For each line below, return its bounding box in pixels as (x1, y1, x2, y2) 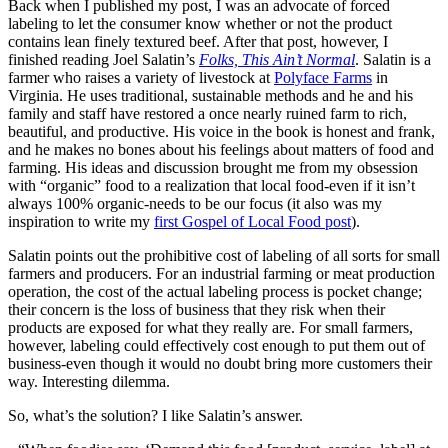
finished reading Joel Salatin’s (8, 50, 199, 68)
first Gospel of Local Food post (154, 212, 351, 230)
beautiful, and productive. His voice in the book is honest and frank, (8, 122, 435, 140)
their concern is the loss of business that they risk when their (8, 300, 385, 318)
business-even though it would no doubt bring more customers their (8, 354, 432, 372)
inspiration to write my (8, 212, 154, 230)
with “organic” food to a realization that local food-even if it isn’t (8, 176, 415, 194)
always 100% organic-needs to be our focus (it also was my (8, 194, 382, 212)
